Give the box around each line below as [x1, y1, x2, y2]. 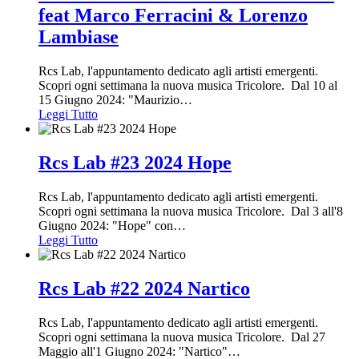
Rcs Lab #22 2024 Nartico [38, 277, 250, 299]
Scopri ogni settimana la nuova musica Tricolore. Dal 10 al [38, 79, 337, 93]
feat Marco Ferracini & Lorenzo [38, 5, 308, 26]
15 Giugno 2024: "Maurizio [38, 93, 179, 107]
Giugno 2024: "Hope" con [38, 219, 173, 233]
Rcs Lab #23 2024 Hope [38, 152, 232, 174]
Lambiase [38, 26, 119, 48]
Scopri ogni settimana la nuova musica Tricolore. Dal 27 [38, 329, 325, 344]
